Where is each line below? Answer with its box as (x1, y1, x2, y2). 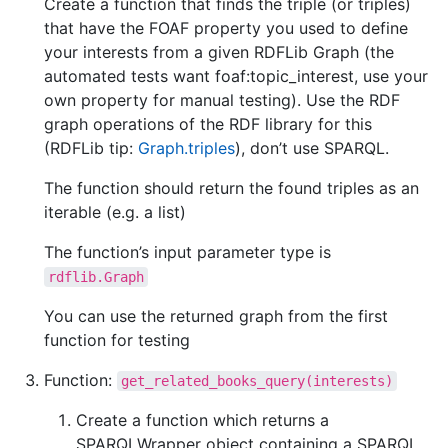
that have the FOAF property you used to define (44, 18, 408, 38)
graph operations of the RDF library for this (44, 114, 372, 134)
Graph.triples (138, 138, 235, 158)
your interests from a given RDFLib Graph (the (44, 42, 394, 62)
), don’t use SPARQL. (235, 138, 389, 158)
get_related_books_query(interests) (121, 373, 393, 389)
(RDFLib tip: (44, 138, 138, 158)
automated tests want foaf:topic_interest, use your (44, 66, 428, 86)
